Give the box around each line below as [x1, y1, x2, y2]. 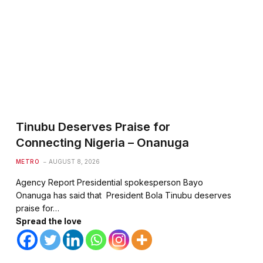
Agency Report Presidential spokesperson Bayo [15, 177, 203, 188]
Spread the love [15, 216, 82, 227]
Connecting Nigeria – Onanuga [15, 136, 189, 150]
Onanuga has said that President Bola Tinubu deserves [15, 190, 231, 201]
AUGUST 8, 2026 [49, 158, 100, 166]
